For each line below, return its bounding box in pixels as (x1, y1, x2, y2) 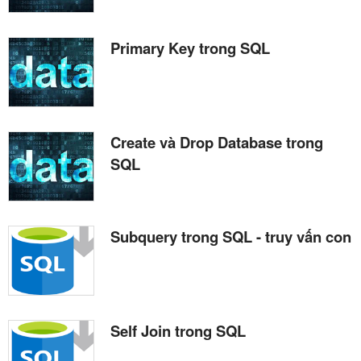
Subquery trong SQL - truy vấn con (110, 226, 351, 248)
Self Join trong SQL (110, 320, 246, 342)
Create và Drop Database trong (110, 131, 323, 154)
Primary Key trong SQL (110, 37, 270, 60)
